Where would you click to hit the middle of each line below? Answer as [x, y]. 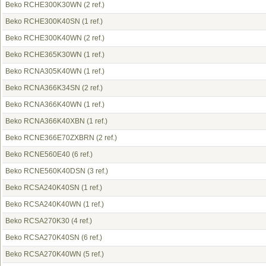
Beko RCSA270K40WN [43, 254]
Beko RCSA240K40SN [42, 188]
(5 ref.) [93, 254]
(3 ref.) [97, 171]
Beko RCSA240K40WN [43, 204]
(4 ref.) [81, 221]
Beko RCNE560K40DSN [45, 171]
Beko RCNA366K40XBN [45, 121]
